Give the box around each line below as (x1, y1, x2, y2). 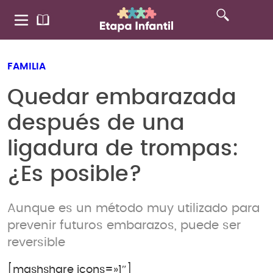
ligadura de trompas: (7, 138, 239, 160)
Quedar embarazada (7, 87, 236, 108)
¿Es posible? (7, 163, 142, 185)
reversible (7, 236, 65, 249)
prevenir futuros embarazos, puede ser (7, 219, 241, 232)
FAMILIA (7, 62, 46, 71)
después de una (7, 112, 185, 134)
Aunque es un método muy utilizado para (7, 202, 260, 214)
